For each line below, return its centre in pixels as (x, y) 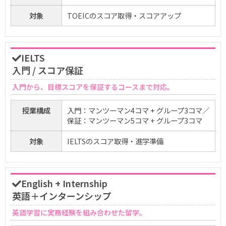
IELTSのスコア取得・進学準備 (115, 141)
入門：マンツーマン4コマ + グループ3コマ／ (138, 110)
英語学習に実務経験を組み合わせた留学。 (79, 213)
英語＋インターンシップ (62, 196)
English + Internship (64, 183)
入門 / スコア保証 (48, 70)
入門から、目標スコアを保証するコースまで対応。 (93, 87)
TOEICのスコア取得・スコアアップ (124, 16)
